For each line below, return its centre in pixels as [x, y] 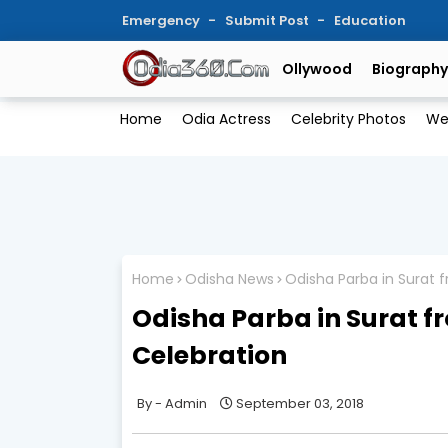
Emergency [162, 20]
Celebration [209, 355]
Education [370, 20]
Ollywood [317, 69]
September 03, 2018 [300, 403]
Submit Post [268, 20]
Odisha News [229, 279]
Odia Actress [226, 119]
